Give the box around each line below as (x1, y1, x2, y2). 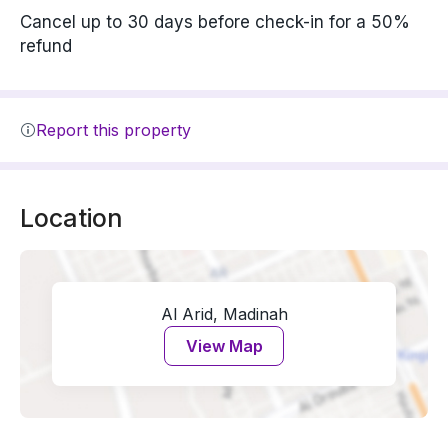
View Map (185, 336, 263, 356)
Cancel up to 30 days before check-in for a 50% (20, 12, 410, 32)
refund (20, 36, 72, 56)
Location (20, 203, 123, 233)
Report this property (36, 120, 191, 140)
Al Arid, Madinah (160, 304, 288, 324)
